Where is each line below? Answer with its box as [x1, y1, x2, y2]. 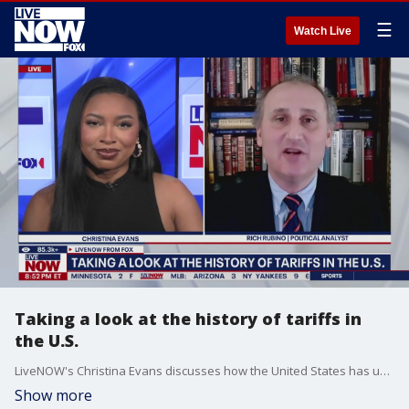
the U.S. [15, 330, 79, 351]
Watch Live [294, 25, 351, 37]
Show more [15, 385, 92, 405]
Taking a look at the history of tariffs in [15, 308, 362, 330]
